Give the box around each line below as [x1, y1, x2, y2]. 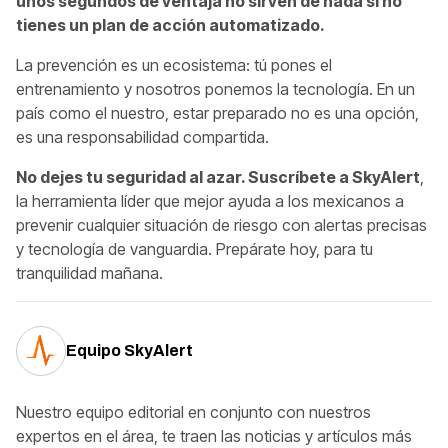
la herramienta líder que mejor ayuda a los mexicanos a [16, 190, 404, 211]
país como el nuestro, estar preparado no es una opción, [16, 102, 419, 123]
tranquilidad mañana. [16, 262, 163, 283]
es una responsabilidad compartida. [16, 126, 269, 147]
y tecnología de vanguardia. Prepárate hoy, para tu [16, 238, 373, 259]
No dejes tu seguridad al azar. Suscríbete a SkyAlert [16, 166, 420, 187]
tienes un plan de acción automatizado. [16, 14, 325, 35]
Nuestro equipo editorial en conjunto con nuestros [16, 401, 371, 422]
